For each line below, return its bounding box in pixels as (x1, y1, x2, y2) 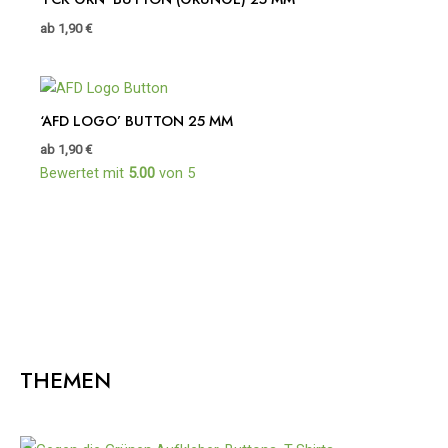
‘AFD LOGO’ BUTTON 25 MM (40, 109, 233, 131)
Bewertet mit (40, 164, 128, 183)
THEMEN (20, 365, 111, 397)
